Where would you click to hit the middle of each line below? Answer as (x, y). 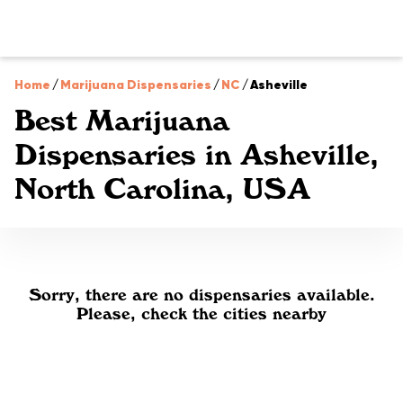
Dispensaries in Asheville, (197, 155)
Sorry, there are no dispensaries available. (201, 295)
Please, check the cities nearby (201, 313)
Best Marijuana (122, 121)
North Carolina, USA (162, 189)
